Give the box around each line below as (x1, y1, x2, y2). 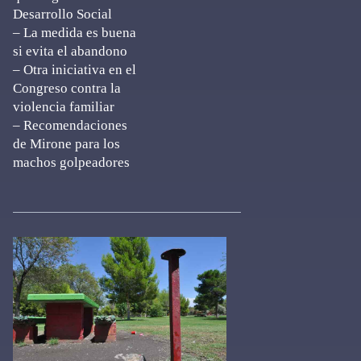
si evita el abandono (13, 44, 127, 59)
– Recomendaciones (13, 118, 127, 133)
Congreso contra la (13, 81, 121, 96)
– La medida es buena (13, 25, 136, 40)
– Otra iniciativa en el (13, 62, 136, 77)
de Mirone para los (13, 136, 120, 151)
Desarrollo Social (13, 6, 112, 22)
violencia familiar (13, 99, 114, 114)
